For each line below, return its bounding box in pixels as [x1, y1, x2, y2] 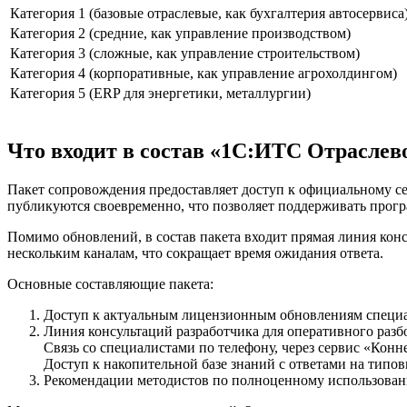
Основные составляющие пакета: [7, 275, 213, 292]
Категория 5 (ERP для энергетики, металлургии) [10, 84, 311, 101]
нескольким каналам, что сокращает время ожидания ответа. [7, 244, 383, 261]
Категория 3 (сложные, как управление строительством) [10, 45, 360, 61]
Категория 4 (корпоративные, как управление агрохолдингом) [10, 65, 397, 81]
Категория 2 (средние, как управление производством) [10, 25, 351, 41]
